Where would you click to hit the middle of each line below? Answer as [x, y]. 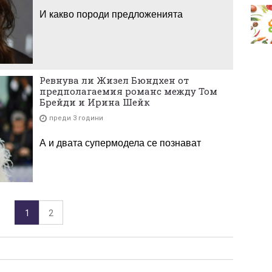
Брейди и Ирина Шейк [95, 102]
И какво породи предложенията [111, 14]
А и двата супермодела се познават [120, 143]
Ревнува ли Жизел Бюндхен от [114, 80]
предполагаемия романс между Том [128, 91]
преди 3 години [76, 118]
